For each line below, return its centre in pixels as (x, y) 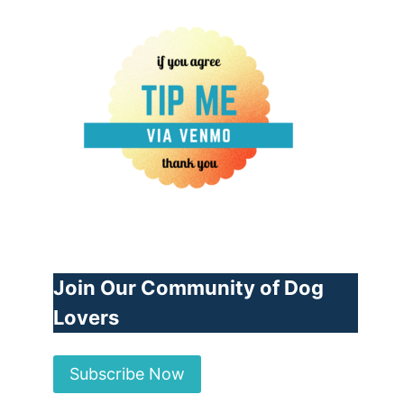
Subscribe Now (128, 374)
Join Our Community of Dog (189, 287)
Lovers (87, 317)
